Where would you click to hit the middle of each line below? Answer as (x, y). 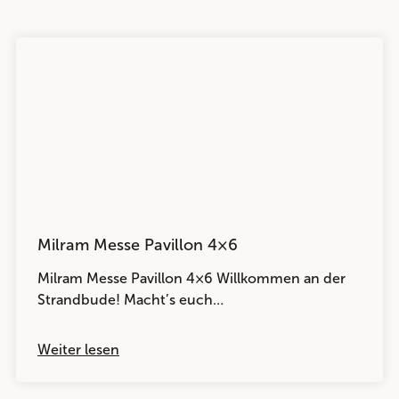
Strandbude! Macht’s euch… (130, 300)
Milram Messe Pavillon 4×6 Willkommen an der (191, 278)
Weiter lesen (78, 350)
